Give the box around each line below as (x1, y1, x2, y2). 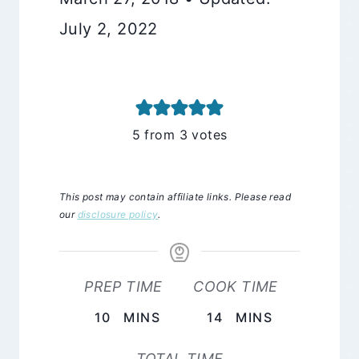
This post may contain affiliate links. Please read (59, 190, 291, 203)
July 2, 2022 (59, 18, 158, 38)
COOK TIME (193, 277, 278, 295)
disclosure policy (77, 208, 159, 220)
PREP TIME (84, 277, 163, 295)
